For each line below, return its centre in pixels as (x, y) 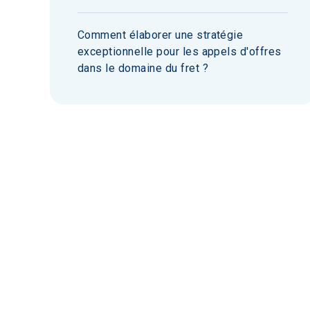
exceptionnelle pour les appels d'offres (180, 52)
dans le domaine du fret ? (143, 68)
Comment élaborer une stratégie (161, 35)
